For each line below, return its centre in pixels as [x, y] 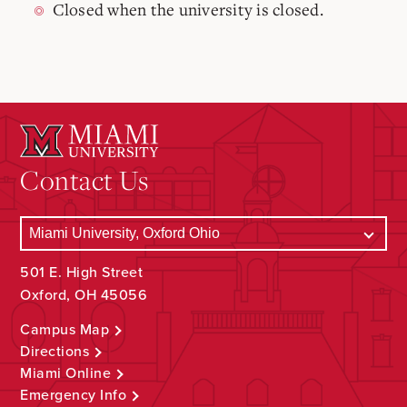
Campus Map [65, 329]
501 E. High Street [82, 273]
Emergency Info [74, 395]
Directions [55, 351]
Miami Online [66, 373]
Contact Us [84, 179]
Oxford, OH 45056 [84, 295]
